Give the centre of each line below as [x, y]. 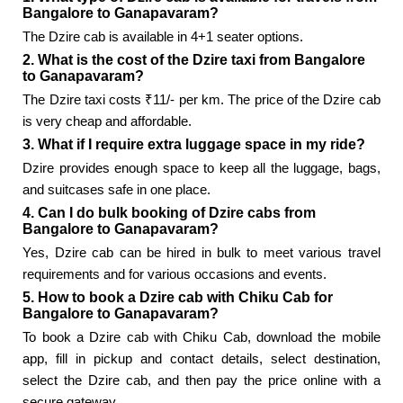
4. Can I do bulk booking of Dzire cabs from [170, 213]
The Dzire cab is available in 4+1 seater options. [163, 37]
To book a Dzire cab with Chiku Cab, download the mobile [201, 337]
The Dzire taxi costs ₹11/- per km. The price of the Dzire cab [201, 100]
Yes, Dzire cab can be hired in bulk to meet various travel [201, 253]
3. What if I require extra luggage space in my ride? [194, 145]
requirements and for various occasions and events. [175, 274]
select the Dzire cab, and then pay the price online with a [201, 381]
